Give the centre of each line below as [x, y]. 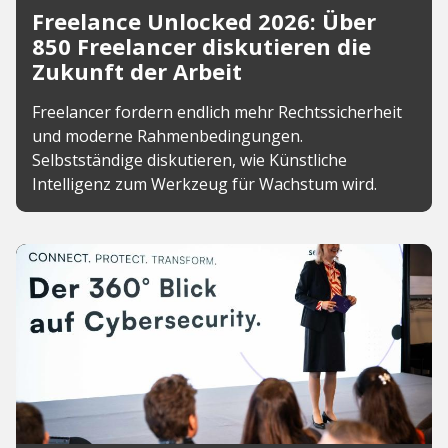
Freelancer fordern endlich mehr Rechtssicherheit [217, 112]
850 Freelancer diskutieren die [201, 46]
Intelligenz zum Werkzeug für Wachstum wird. [204, 184]
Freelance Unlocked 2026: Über [204, 21]
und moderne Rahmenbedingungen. [167, 136]
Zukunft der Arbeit [137, 71]
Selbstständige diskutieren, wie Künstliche [189, 160]
